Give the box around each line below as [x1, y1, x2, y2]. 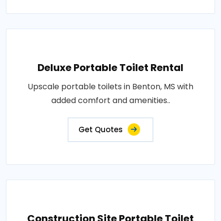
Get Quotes [78, 124, 123, 135]
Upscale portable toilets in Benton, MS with [28, 81, 193, 92]
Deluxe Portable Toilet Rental [37, 61, 184, 74]
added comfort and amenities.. [51, 95, 170, 106]
